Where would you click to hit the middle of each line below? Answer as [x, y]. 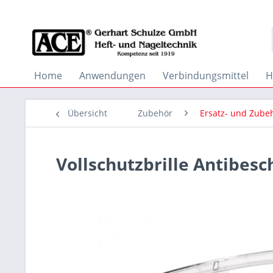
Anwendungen [112, 76]
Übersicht [87, 113]
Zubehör [155, 113]
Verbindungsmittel [206, 76]
